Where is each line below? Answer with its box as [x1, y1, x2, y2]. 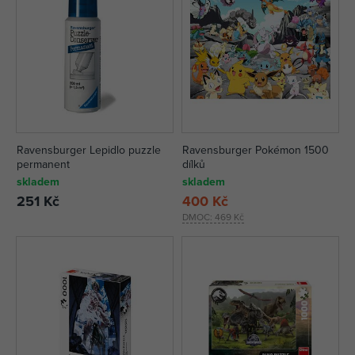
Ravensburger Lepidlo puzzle [17, 142, 161, 158]
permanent [17, 156, 70, 172]
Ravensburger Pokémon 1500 [182, 142, 329, 158]
